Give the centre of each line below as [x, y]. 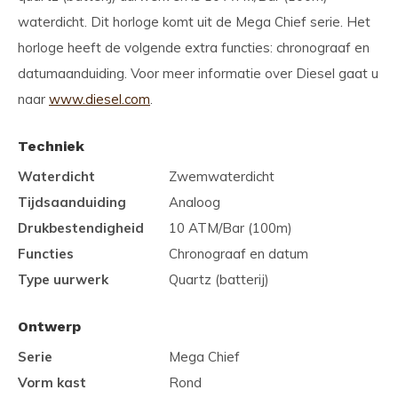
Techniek [51, 146]
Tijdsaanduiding [72, 202]
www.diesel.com [99, 99]
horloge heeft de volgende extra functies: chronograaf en [194, 48]
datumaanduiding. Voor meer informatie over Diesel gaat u [198, 73]
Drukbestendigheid [81, 228]
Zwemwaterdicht [222, 176]
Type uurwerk [63, 279]
